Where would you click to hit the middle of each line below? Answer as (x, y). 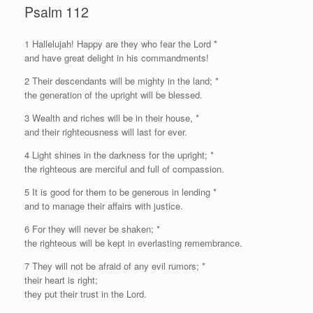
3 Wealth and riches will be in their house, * (112, 117)
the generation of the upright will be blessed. (114, 94)
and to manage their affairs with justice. (104, 205)
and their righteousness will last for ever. (106, 131)
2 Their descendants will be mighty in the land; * (122, 80)
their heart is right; (61, 279)
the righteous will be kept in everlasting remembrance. (133, 242)
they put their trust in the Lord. (86, 293)
